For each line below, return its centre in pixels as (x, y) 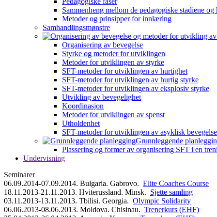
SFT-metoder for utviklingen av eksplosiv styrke (136, 88)
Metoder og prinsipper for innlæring (117, 19)
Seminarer (19, 175)
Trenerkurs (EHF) (172, 209)
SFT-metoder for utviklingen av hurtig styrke (130, 80)
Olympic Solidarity (162, 201)
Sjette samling (171, 192)
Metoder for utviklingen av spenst (113, 115)
